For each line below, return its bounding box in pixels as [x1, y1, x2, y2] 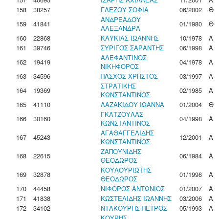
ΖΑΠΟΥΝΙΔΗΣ [101, 147, 141, 156]
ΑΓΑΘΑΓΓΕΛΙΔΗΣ [101, 128, 154, 137]
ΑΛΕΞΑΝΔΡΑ [101, 23, 140, 33]
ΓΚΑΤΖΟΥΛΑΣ [101, 109, 143, 119]
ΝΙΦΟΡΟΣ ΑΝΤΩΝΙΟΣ [101, 184, 165, 193]
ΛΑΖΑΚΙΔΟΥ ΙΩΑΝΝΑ [101, 100, 164, 109]
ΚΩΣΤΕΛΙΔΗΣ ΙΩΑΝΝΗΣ [101, 194, 172, 203]
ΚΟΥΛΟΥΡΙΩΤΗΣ [101, 165, 152, 175]
